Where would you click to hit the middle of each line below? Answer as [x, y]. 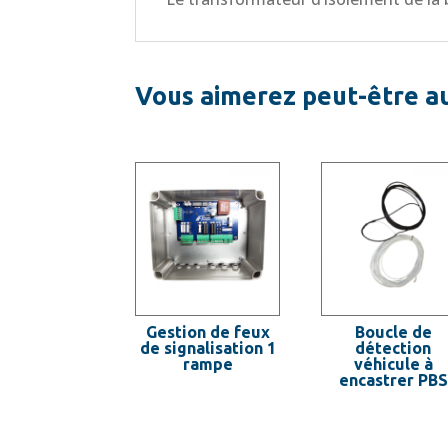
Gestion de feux [207, 331]
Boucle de [393, 331]
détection [393, 347]
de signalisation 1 [207, 347]
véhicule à [393, 363]
